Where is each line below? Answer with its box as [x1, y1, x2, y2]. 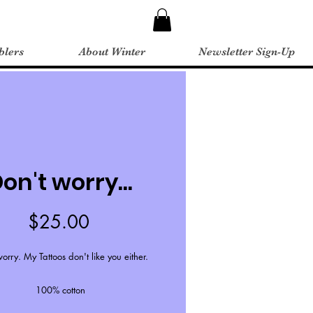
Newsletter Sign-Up [198, 45, 295, 59]
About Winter [79, 45, 145, 59]
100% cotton [35, 284, 85, 297]
